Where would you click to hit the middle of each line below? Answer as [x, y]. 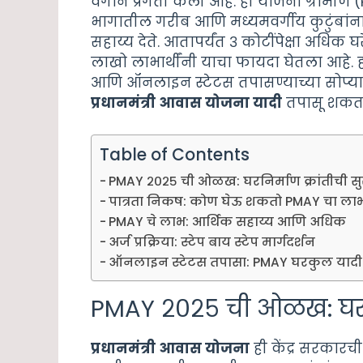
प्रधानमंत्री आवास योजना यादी [186, 103]
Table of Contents [175, 154]
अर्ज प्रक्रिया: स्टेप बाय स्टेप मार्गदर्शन [212, 241]
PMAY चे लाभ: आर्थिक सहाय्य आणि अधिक [228, 221]
